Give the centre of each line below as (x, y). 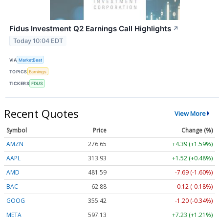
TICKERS (20, 84)
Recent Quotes (41, 113)
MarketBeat (31, 60)
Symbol (17, 131)
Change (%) (197, 131)
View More (190, 114)
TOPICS (18, 71)
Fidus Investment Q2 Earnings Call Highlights (90, 29)
